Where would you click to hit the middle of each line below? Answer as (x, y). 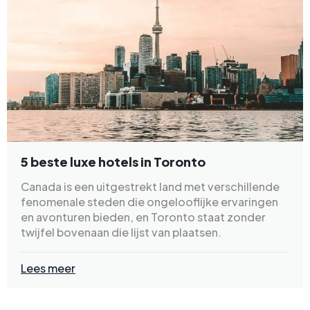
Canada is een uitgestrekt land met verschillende (150, 187)
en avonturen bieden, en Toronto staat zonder (143, 217)
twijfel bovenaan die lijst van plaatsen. (121, 232)
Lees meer (48, 268)
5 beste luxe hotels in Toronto (113, 162)
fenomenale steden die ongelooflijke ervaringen (149, 202)
